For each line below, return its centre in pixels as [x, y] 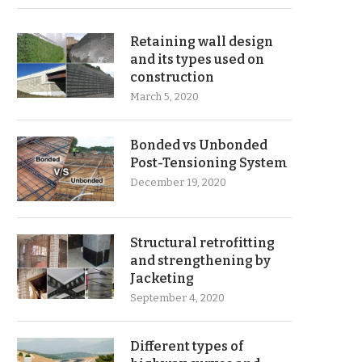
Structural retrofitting [202, 243]
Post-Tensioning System [209, 163]
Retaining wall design [202, 42]
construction [172, 77]
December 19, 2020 [178, 182]
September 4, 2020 [177, 298]
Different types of [187, 346]
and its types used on [197, 59]
